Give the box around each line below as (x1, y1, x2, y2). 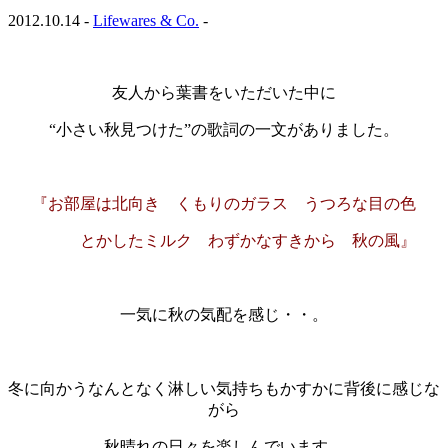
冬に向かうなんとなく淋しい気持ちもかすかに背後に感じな (8, 379, 440, 397)
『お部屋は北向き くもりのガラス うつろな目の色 (32, 194, 416, 212)
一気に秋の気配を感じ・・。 (120, 305, 328, 323)
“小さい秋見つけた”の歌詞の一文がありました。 (49, 120, 399, 138)
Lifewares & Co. (93, 11, 199, 29)
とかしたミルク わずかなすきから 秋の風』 (32, 231, 416, 249)
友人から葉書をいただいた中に (112, 83, 336, 101)
